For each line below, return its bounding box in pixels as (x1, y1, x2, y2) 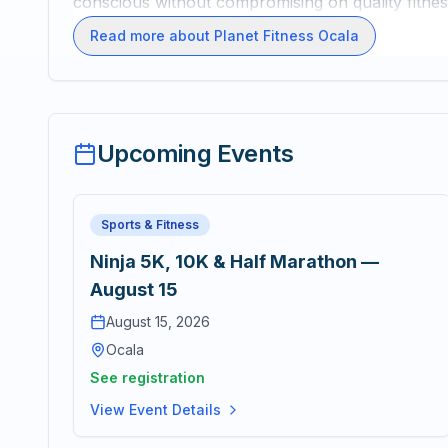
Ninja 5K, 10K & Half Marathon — (90, 251, 379, 272)
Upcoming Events (97, 139, 293, 168)
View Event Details (90, 401, 221, 418)
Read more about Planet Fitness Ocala (90, 27, 359, 44)
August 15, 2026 (106, 313, 210, 330)
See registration (90, 369, 205, 386)
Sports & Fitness (101, 217, 199, 232)
